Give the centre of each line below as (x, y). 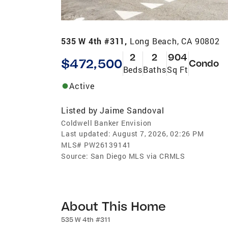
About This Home (114, 206)
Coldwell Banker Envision (107, 123)
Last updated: (86, 133)
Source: (75, 156)
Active (82, 85)
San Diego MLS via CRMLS (138, 156)
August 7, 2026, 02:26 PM (158, 133)
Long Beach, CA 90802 (175, 41)
